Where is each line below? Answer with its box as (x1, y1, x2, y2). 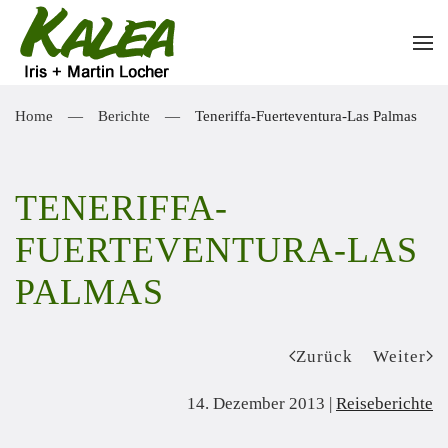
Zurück (296, 346, 353, 366)
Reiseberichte (336, 394, 433, 413)
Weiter (373, 346, 426, 366)
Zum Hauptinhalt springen (45, 48, 231, 67)
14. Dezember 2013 (187, 394, 325, 413)
